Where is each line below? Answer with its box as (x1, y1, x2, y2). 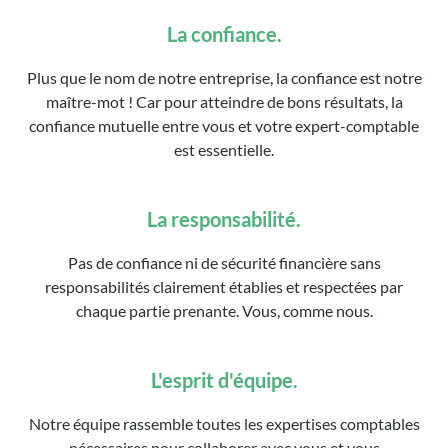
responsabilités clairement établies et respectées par (45, 277, 403, 297)
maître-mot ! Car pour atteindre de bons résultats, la (45, 92, 403, 112)
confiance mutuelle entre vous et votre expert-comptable (29, 116, 419, 136)
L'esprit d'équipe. (150, 368, 298, 393)
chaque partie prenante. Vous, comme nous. (75, 301, 373, 321)
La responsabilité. (147, 207, 301, 232)
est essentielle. (174, 140, 274, 160)
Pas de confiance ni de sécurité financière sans (67, 253, 381, 273)
